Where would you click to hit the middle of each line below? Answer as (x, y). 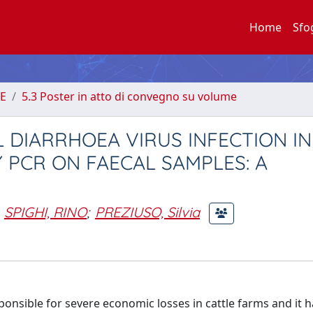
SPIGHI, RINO (45, 212)
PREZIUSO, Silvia (147, 212)
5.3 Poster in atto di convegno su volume (129, 96)
